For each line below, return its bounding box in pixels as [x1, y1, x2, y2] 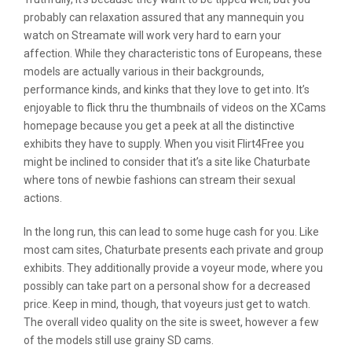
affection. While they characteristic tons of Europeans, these [24, 47, 322, 60]
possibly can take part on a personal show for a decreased [24, 280, 310, 292]
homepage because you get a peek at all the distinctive [24, 119, 295, 132]
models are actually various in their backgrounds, [24, 65, 264, 78]
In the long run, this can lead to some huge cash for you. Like [24, 225, 319, 238]
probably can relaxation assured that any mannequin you [24, 11, 304, 24]
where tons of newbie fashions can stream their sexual [24, 174, 295, 186]
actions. [24, 192, 62, 204]
